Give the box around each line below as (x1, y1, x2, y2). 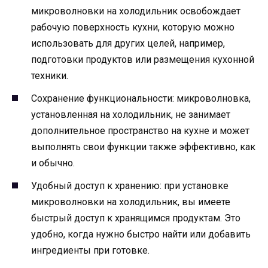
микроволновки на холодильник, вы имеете (31, 196, 230, 208)
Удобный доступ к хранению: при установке (31, 180, 229, 192)
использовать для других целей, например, (31, 37, 225, 49)
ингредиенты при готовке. (31, 245, 150, 257)
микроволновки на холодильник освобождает (31, 5, 240, 17)
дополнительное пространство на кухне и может (31, 124, 249, 136)
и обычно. (31, 157, 75, 169)
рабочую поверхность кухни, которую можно (31, 21, 234, 33)
